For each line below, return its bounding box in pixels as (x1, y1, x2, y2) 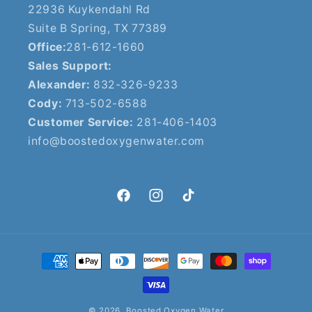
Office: (28, 40, 67, 54)
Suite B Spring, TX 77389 (28, 21, 168, 35)
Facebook (115, 196, 167, 210)
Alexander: (28, 77, 93, 91)
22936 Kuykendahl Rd (28, 2, 150, 16)
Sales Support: (28, 58, 112, 72)
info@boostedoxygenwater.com (28, 134, 205, 148)
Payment (24, 247, 75, 261)
